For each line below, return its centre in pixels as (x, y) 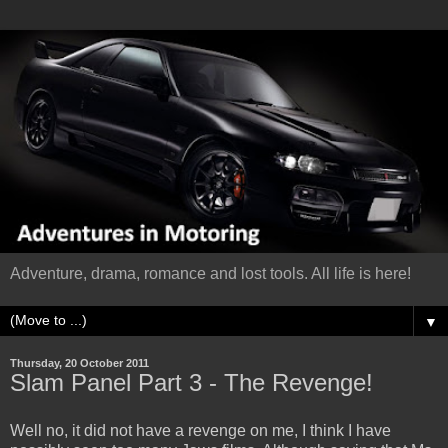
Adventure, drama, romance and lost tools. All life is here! (210, 273)
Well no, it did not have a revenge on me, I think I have (200, 430)
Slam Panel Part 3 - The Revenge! (191, 382)
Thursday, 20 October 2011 (79, 362)
